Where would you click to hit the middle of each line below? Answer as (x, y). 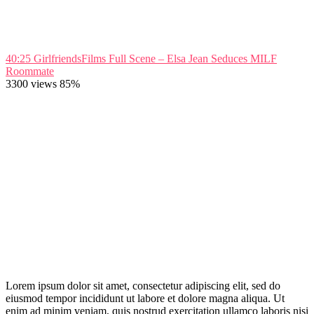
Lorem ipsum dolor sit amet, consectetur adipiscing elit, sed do (143, 285)
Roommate (30, 71)
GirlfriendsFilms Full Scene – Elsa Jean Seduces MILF (155, 58)
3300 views (31, 83)
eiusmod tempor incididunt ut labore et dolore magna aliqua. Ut (145, 298)
